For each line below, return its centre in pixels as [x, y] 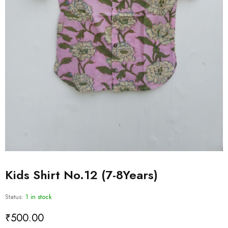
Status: [14, 196]
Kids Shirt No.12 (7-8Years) [81, 175]
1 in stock [39, 196]
